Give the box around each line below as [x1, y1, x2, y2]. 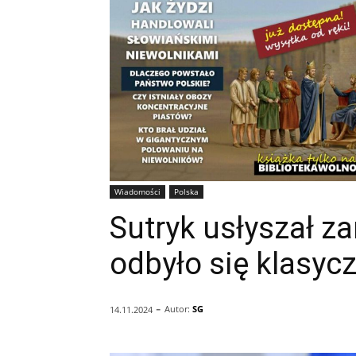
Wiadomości [114, 185, 161, 197]
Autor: [164, 303, 190, 315]
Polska [174, 185, 199, 197]
